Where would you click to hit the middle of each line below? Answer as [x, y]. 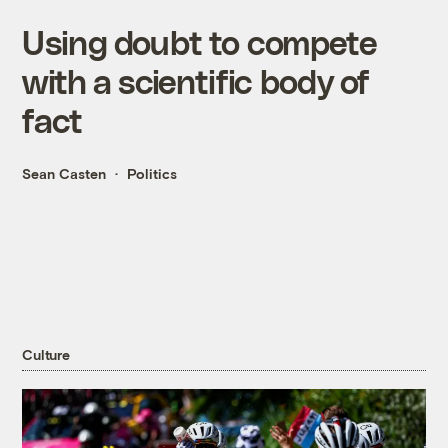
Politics [152, 174]
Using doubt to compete [199, 42]
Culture [46, 355]
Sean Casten [64, 174]
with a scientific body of [196, 81]
